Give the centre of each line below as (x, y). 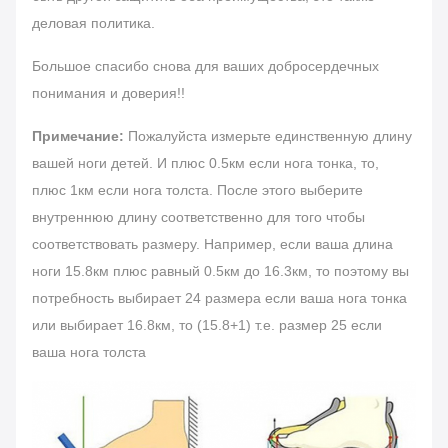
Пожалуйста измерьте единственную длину (270, 136)
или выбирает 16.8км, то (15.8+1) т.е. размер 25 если (207, 325)
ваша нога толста (89, 352)
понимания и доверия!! (108, 93)
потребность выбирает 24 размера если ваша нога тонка (219, 298)
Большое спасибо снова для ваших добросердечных (205, 66)
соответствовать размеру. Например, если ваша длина (212, 244)
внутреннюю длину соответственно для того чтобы (198, 217)
